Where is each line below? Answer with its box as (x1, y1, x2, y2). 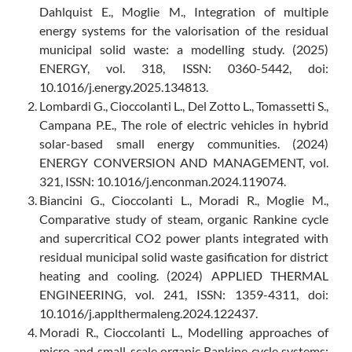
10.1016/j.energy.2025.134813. (39, 79, 208, 95)
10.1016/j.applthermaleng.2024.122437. (39, 306, 258, 321)
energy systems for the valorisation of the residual (39, 23, 328, 38)
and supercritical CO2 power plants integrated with (39, 230, 328, 246)
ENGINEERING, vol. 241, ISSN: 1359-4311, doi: (39, 287, 328, 302)
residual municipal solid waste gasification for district (39, 249, 328, 265)
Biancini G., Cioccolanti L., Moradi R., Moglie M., (39, 192, 328, 208)
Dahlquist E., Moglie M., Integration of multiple (39, 4, 328, 20)
